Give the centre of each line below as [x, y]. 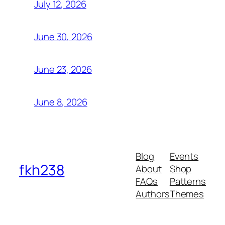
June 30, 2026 [63, 37]
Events [184, 156]
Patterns [188, 182]
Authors [153, 194]
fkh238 [42, 170]
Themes [187, 194]
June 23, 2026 [63, 70]
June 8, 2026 [61, 102]
